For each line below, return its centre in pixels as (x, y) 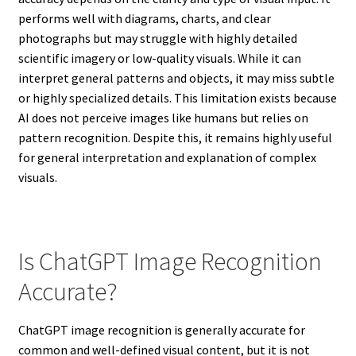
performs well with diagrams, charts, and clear (144, 19)
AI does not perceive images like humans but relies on (163, 118)
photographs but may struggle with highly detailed (157, 39)
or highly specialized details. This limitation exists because (177, 98)
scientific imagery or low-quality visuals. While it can (159, 58)
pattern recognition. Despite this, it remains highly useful (175, 138)
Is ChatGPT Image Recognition (170, 261)
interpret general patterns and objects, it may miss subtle (176, 78)
